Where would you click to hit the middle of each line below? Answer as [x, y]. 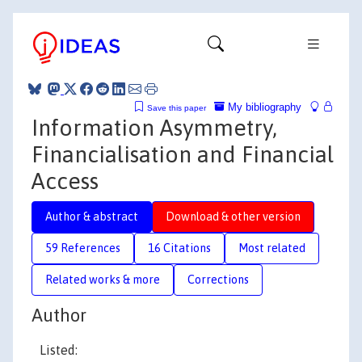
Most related [272, 248]
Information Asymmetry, [154, 127]
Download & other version [233, 216]
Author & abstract [92, 216]
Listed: [59, 350]
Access [65, 181]
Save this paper [177, 107]
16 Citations [179, 248]
